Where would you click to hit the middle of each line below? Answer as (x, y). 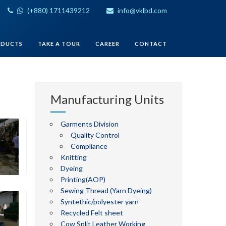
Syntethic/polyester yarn (99, 202)
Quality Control (95, 135)
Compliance (89, 146)
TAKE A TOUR (59, 44)
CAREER (107, 44)
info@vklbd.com (142, 10)
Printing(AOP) (83, 179)
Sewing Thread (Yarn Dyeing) (106, 190)
